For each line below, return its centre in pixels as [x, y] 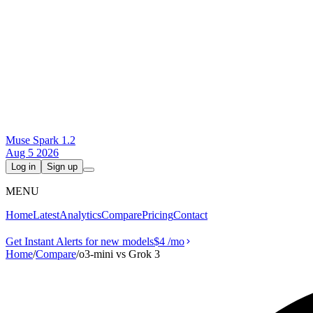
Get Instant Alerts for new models [80, 242]
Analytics [80, 215]
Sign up [62, 167]
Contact [190, 215]
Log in [23, 167]
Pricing [158, 215]
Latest [46, 215]
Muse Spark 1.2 [41, 140]
